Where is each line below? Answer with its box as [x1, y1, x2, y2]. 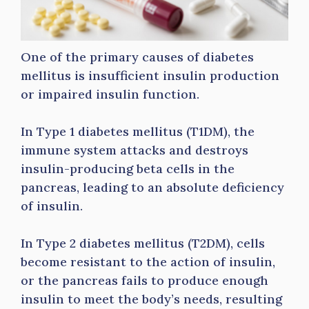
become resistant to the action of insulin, [21, 254, 275, 270]
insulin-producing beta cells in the [21, 161, 235, 177]
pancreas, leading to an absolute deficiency [21, 179, 284, 195]
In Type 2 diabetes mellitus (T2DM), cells [21, 235, 265, 251]
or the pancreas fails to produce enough [21, 272, 268, 288]
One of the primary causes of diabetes [21, 49, 254, 65]
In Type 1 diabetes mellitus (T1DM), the [21, 123, 255, 139]
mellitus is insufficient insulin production [21, 68, 279, 83]
